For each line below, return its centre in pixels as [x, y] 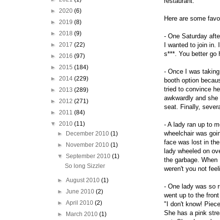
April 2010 [81, 203]
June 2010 [81, 192]
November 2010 [88, 145]
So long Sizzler [85, 166]
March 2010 [83, 214]
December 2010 [88, 134]
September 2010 [89, 156]
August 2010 [84, 180]
